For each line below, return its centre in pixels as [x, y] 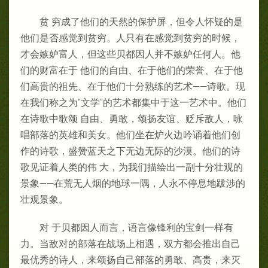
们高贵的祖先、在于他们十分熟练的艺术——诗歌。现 [133, 86]
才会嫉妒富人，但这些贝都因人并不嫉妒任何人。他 [130, 54]
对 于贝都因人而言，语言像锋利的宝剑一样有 [136, 227]
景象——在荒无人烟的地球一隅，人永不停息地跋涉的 [133, 183]
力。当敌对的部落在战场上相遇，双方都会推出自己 [130, 243]
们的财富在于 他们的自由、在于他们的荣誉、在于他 [132, 70]
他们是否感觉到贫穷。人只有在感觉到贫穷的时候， [130, 38]
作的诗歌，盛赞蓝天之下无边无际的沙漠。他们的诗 [130, 151]
